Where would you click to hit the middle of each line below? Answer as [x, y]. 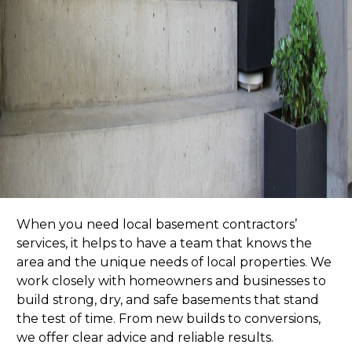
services [40, 244]
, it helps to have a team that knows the [188, 244]
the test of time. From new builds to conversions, [168, 319]
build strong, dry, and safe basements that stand [167, 300]
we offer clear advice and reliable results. [145, 338]
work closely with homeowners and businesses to [171, 281]
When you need [69, 225]
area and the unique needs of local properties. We [174, 262]
